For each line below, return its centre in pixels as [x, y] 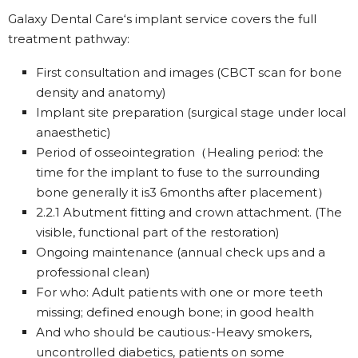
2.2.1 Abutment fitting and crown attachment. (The [189, 212]
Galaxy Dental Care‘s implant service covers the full [162, 18]
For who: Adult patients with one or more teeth [179, 292]
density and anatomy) [101, 92]
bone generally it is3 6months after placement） [183, 192]
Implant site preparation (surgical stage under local [191, 112]
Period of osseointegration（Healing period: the [180, 152]
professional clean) [93, 272]
